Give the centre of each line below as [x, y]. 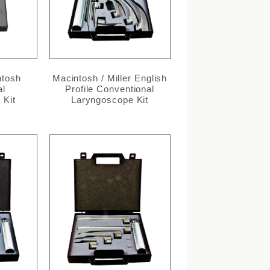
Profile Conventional [110, 89]
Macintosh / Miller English [110, 78]
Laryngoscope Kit [110, 100]
